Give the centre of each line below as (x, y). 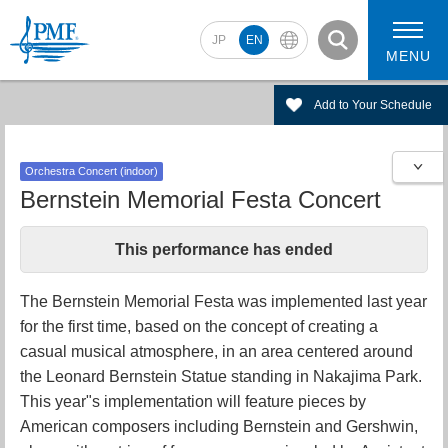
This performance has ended (224, 249)
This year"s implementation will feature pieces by (193, 401)
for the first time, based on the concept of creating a (199, 326)
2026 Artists (159, 186)
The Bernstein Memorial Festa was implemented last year (223, 301)
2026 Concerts (289, 186)
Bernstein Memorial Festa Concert (200, 199)
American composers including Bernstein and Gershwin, (219, 426)
